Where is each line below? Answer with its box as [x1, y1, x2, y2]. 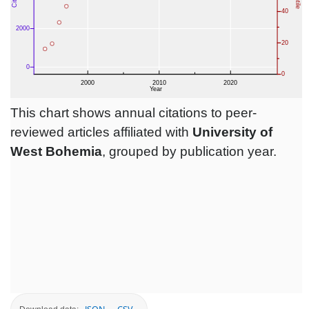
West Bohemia [10, 144, 102, 159]
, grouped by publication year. [102, 144, 277, 159]
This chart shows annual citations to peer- [10, 106, 257, 121]
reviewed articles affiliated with [10, 125, 192, 140]
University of [192, 125, 272, 140]
